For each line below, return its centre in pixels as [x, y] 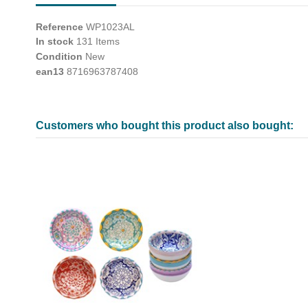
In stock [55, 42]
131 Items [98, 42]
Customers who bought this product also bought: [165, 125]
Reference [59, 26]
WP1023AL [110, 26]
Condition [59, 57]
